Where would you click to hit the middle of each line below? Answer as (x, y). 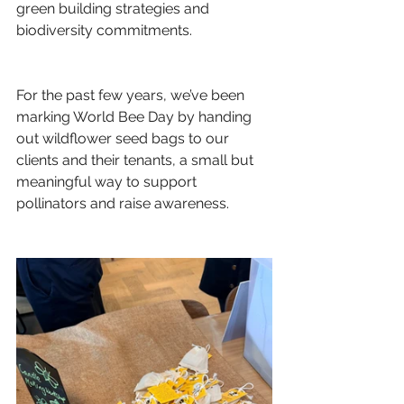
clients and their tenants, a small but (137, 160)
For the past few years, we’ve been (132, 95)
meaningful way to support (108, 182)
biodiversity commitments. (104, 30)
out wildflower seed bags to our (124, 138)
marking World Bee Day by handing (136, 117)
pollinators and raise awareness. (123, 203)
